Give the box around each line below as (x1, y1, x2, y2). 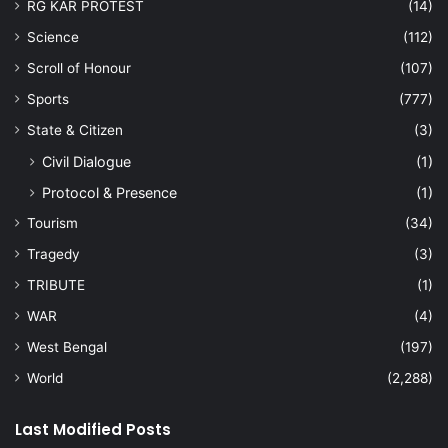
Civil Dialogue (42, 153, 131, 171)
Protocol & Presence (42, 184, 177, 202)
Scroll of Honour (27, 60, 131, 77)
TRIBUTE (27, 277, 85, 294)
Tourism (27, 215, 78, 232)
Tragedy (27, 246, 80, 263)
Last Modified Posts (15, 419, 171, 441)
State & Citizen (27, 122, 123, 139)
